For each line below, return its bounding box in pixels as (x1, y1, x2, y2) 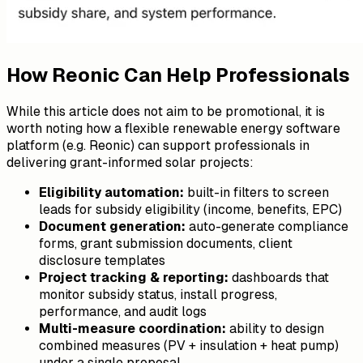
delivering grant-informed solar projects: (6, 154, 254, 170)
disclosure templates (39, 252, 165, 268)
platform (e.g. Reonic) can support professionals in (6, 137, 310, 153)
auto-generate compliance (186, 218, 348, 234)
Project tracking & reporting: (39, 269, 228, 285)
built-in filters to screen (184, 184, 329, 200)
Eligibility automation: (39, 184, 184, 200)
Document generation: (39, 218, 186, 234)
